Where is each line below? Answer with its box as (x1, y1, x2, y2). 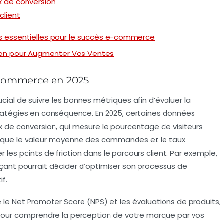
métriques (93, 94, 131, 105)
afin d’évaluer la (131, 94, 191, 105)
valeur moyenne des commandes (25, 134, 148, 145)
